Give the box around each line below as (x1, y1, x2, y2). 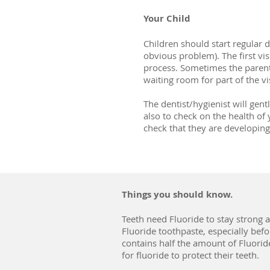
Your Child (143, 12, 190, 25)
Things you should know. (122, 188, 233, 201)
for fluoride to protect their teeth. (122, 249, 259, 261)
